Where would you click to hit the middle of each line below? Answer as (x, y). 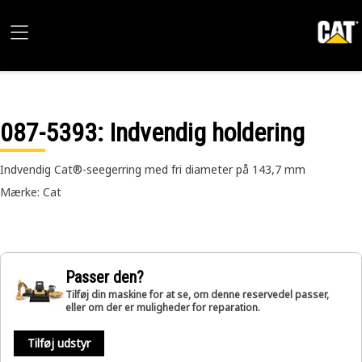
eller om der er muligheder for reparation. (163, 307)
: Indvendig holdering (201, 133)
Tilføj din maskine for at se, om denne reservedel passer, (197, 295)
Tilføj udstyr (59, 343)
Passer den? (105, 277)
